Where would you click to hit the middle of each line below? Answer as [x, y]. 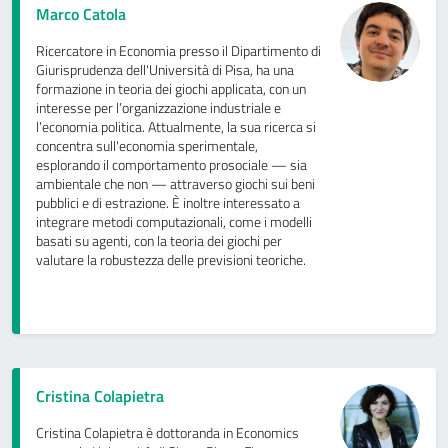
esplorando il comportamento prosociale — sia [171, 165]
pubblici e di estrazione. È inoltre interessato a [168, 203]
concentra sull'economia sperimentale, [147, 146]
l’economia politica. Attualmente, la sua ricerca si [176, 127]
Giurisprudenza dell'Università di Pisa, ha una [165, 70]
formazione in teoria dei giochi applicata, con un [171, 89]
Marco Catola [81, 14]
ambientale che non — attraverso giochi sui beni [175, 184]
